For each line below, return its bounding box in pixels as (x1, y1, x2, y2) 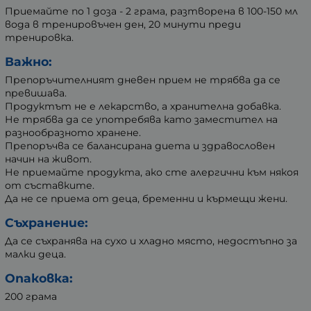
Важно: (5, 53, 52, 69)
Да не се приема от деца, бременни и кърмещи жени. (5, 192, 287, 205)
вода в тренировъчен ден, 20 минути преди (5, 17, 241, 31)
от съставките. (5, 178, 94, 192)
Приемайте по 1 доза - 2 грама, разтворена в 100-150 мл (5, 4, 298, 17)
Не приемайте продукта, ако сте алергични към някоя (5, 165, 299, 178)
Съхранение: (5, 215, 88, 230)
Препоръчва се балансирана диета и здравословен (5, 139, 275, 152)
